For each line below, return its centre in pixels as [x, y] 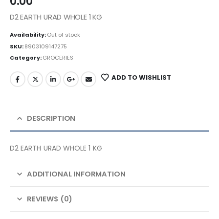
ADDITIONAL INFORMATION [76, 174]
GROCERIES [58, 58]
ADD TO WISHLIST [141, 77]
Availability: [28, 34]
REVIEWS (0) [50, 198]
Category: [26, 58]
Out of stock [64, 34]
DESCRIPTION [51, 118]
